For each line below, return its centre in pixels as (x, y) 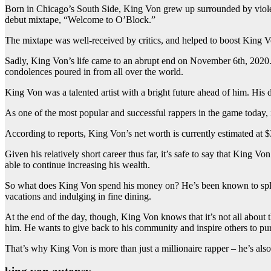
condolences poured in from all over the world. (94, 71)
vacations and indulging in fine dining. (78, 196)
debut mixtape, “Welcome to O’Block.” (80, 19)
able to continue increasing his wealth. (77, 165)
